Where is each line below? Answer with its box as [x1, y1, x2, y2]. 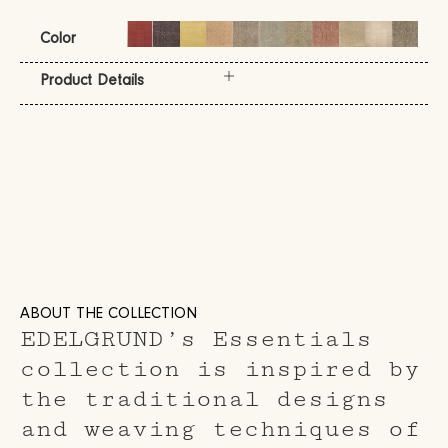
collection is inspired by [20, 354, 420, 383]
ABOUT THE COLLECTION [20, 306, 197, 322]
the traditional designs [20, 384, 388, 413]
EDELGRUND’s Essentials [20, 324, 372, 353]
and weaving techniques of [20, 414, 420, 443]
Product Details [40, 73, 144, 89]
